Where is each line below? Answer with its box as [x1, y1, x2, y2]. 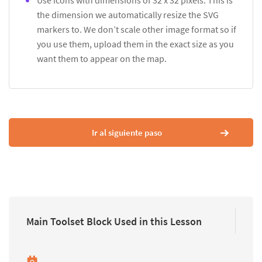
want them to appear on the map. [37, 53, 167, 65]
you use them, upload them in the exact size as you [37, 38, 234, 50]
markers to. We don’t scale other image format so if [37, 23, 236, 36]
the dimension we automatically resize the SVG [37, 9, 219, 21]
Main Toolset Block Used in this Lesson [26, 214, 202, 228]
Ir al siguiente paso [91, 127, 162, 139]
